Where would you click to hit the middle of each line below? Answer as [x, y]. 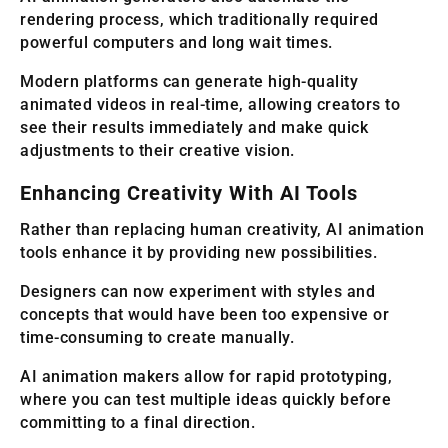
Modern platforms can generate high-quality [189, 82]
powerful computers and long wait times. [176, 43]
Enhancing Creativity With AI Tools [189, 193]
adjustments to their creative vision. [157, 151]
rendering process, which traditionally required [199, 20]
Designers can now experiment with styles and [197, 292]
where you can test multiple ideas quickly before [205, 400]
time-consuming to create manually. [157, 338]
